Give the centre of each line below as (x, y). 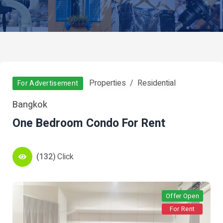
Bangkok (30, 105)
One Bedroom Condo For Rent (89, 123)
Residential (157, 83)
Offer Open (182, 196)
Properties (108, 83)
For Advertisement (48, 83)
